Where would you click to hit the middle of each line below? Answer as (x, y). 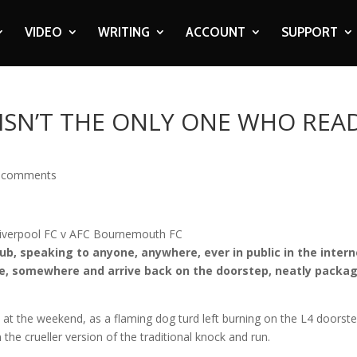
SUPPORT (309, 32)
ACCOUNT (215, 32)
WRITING (124, 32)
